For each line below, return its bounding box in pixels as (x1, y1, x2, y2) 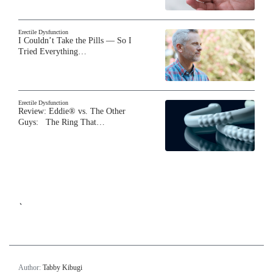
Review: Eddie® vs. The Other (18, 106, 126, 116)
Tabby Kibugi (43, 263, 82, 272)
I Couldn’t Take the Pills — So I (18, 36, 132, 46)
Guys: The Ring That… (18, 117, 105, 127)
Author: (18, 263, 43, 272)
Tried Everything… (18, 47, 87, 57)
